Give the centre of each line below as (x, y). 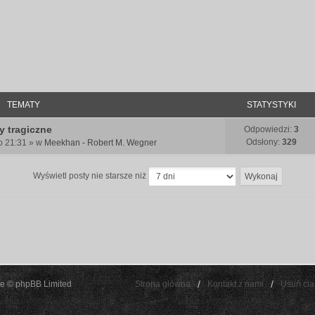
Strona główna (163, 284)
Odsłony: (264, 142)
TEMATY (23, 105)
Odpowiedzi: (269, 129)
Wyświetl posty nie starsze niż (90, 176)
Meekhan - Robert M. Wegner (101, 143)
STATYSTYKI (271, 105)
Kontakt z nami (236, 284)
